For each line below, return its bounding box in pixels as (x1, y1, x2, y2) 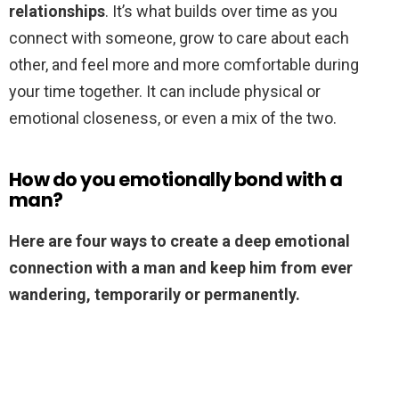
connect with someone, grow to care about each (9, 28, 349, 48)
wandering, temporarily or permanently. (9, 285, 300, 305)
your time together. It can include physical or (9, 82, 321, 102)
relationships (9, 2, 105, 21)
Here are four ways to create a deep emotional (9, 232, 350, 251)
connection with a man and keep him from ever (9, 258, 353, 278)
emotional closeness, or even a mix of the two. (9, 109, 337, 128)
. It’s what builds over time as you (105, 2, 338, 21)
